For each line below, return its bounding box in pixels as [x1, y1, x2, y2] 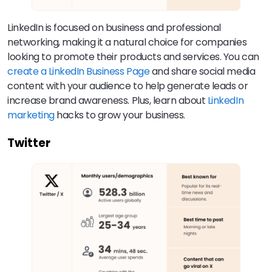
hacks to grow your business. [56, 108, 188, 123]
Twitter [7, 134, 50, 151]
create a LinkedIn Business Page [7, 64, 150, 79]
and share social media [149, 64, 256, 79]
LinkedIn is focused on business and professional [7, 21, 221, 35]
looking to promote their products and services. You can [7, 50, 259, 64]
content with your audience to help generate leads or [7, 79, 248, 93]
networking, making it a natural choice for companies [7, 35, 247, 50]
